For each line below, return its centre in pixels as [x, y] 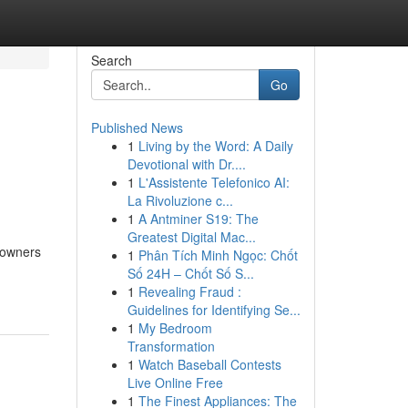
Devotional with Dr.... [186, 164]
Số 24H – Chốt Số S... [190, 273]
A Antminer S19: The [198, 219]
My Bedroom [175, 328]
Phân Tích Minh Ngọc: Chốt [218, 255]
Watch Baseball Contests [209, 364]
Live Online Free [175, 382]
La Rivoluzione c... [180, 200]
